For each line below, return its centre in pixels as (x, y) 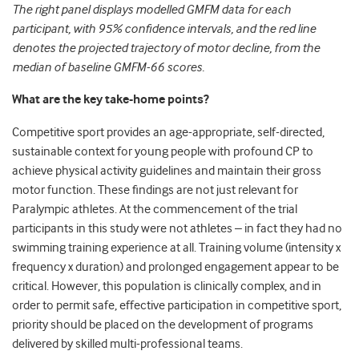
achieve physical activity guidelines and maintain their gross (167, 171)
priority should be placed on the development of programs (163, 325)
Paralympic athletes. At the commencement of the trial (155, 210)
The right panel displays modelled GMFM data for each (151, 10)
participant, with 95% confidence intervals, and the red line (164, 29)
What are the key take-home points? (111, 100)
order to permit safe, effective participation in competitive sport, (177, 306)
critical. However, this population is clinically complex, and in (167, 286)
